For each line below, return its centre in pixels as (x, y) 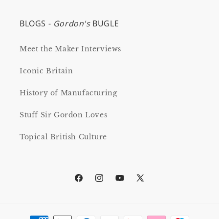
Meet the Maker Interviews (70, 49)
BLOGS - (36, 23)
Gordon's (73, 23)
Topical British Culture (63, 137)
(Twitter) (152, 195)
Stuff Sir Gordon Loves (64, 115)
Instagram (113, 183)
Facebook (91, 183)
